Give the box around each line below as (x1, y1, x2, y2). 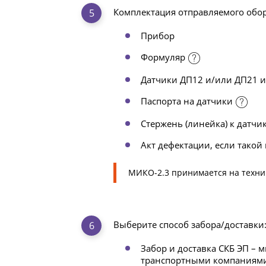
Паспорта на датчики (141, 94, 233, 107)
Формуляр (141, 50, 185, 63)
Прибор (141, 29, 175, 42)
